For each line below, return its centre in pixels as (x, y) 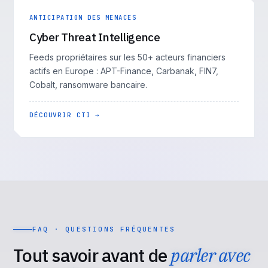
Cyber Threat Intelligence (95, 37)
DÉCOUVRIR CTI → (65, 115)
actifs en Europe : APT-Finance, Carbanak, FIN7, (124, 71)
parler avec (210, 255)
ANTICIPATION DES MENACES (83, 17)
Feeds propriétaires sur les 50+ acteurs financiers (127, 57)
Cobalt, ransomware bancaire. (88, 85)
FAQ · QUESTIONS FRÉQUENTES (104, 229)
